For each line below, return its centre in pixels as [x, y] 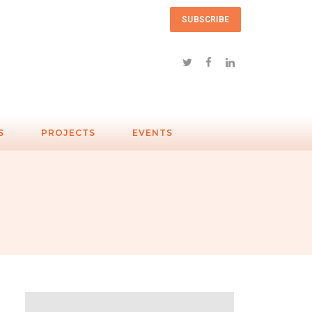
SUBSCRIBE [205, 19]
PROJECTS [68, 133]
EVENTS [153, 133]
